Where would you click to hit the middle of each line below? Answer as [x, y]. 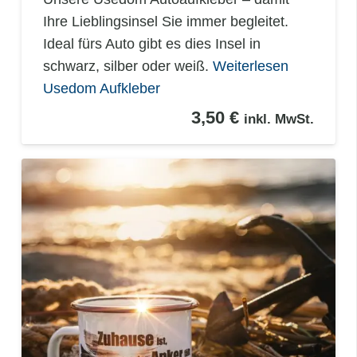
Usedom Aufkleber [102, 88]
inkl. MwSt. [279, 118]
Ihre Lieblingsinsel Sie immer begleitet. [166, 21]
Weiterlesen [251, 66]
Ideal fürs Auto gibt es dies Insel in [152, 43]
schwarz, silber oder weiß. [128, 66]
